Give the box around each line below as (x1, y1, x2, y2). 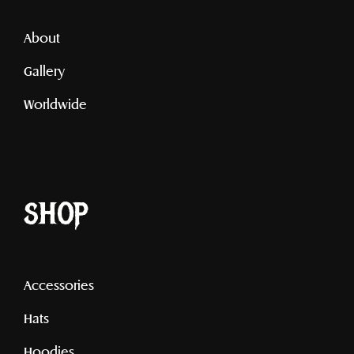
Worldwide (24, 95, 87, 113)
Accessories (24, 276, 94, 294)
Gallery (24, 62, 65, 80)
